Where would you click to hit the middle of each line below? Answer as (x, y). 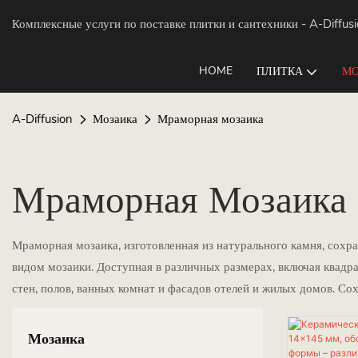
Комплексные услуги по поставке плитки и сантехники (155, 24)
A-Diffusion (42, 119)
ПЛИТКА (280, 72)
